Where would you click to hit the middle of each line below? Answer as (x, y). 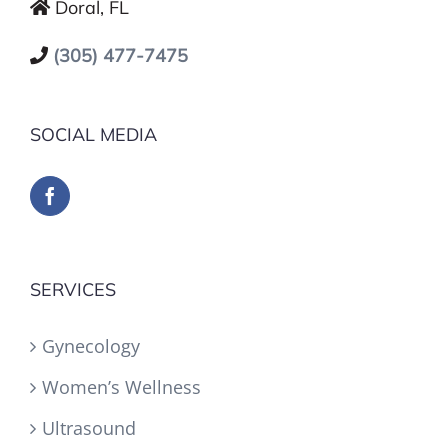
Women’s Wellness (121, 386)
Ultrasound (89, 427)
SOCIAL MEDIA (93, 134)
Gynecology (91, 345)
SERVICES (73, 289)
